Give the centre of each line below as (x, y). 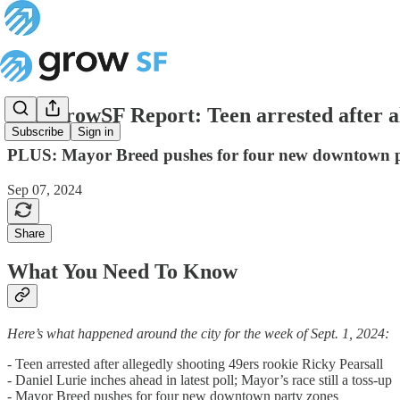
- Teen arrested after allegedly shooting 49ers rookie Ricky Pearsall (195, 364)
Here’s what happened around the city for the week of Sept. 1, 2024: (198, 334)
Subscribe (37, 132)
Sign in (96, 132)
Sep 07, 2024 (45, 189)
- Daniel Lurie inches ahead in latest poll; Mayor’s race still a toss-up (200, 380)
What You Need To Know (122, 272)
